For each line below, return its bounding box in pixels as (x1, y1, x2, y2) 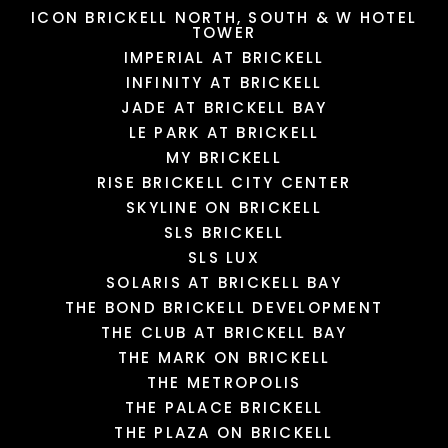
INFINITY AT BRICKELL (125, 72, 323, 94)
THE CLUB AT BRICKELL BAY (100, 322, 348, 344)
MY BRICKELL (166, 147, 282, 169)
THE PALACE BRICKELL (124, 397, 324, 419)
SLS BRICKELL (163, 222, 285, 244)
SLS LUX (188, 247, 260, 269)
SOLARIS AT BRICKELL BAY (106, 272, 342, 294)
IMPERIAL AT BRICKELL (123, 47, 325, 69)
